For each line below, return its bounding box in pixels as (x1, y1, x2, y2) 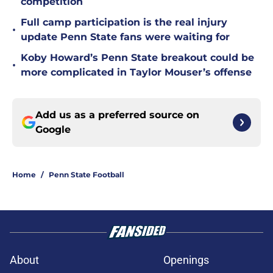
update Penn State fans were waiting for (21, 31, 230, 43)
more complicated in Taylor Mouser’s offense (21, 66, 252, 79)
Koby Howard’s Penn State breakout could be (21, 52, 254, 64)
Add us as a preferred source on (35, 109, 199, 121)
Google (35, 124, 71, 136)
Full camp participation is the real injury (21, 16, 227, 29)
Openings (163, 253, 209, 267)
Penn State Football (49, 170, 124, 180)
